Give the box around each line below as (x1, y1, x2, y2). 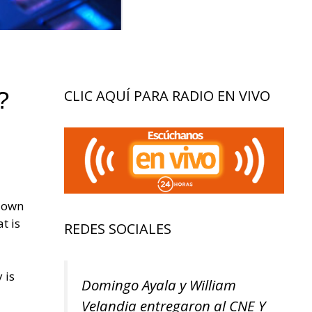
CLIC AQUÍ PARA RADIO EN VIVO (64, 86, 270, 106)
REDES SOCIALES (64, 219, 171, 239)
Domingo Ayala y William (81, 275, 236, 295)
